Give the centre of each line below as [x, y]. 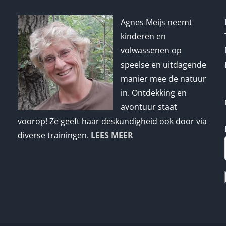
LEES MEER [112, 135]
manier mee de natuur [163, 79]
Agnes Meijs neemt [156, 22]
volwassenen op [151, 50]
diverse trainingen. [54, 135]
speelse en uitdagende [163, 65]
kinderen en [143, 36]
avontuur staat [149, 107]
